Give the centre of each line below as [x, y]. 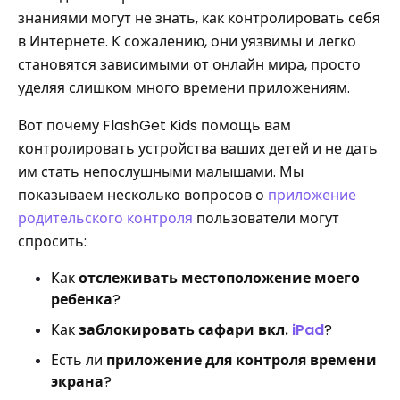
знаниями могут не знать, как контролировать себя [199, 18]
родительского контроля [105, 218]
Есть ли [79, 360]
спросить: [52, 242]
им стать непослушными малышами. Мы [161, 172]
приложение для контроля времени [242, 360]
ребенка [82, 300]
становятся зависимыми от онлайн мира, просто [189, 65]
